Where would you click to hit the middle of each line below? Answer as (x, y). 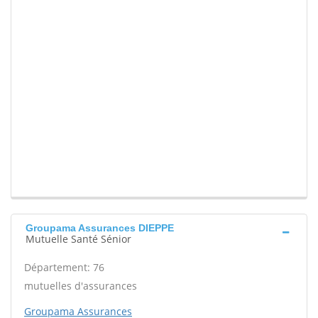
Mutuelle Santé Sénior (78, 239)
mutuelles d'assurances (81, 286)
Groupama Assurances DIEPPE (100, 228)
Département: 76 (64, 268)
